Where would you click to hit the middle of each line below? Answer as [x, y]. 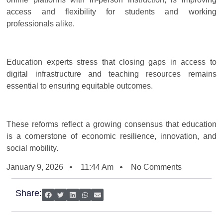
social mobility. [33, 148]
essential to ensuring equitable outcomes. [80, 86]
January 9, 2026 [35, 167]
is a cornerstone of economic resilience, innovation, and [111, 136]
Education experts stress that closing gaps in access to [111, 62]
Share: [29, 193]
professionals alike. [41, 24]
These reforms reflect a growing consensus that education [111, 124]
